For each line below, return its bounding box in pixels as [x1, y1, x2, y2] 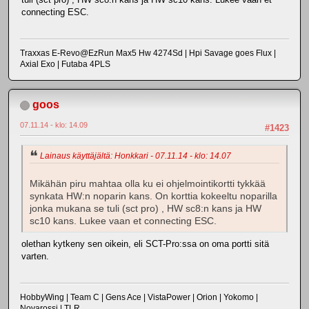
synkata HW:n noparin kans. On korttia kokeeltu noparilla [30, 190, 277, 201]
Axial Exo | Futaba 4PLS [20, 59, 110, 69]
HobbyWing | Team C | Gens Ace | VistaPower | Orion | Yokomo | [20, 292, 258, 303]
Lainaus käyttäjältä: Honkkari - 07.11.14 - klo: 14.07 [40, 151, 231, 161]
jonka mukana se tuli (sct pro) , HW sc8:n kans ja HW [30, 203, 261, 214]
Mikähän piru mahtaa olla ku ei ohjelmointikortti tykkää [30, 178, 266, 189]
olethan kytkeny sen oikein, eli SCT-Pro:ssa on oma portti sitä [21, 238, 269, 249]
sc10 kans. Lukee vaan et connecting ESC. [30, 215, 217, 226]
